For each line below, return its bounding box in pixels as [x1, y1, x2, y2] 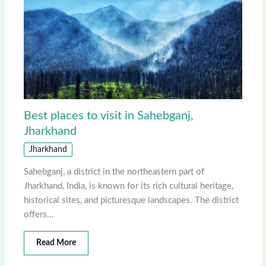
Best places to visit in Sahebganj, [24, 110, 194, 122]
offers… [24, 210, 54, 219]
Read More [36, 239, 77, 247]
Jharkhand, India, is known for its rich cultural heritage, [24, 182, 234, 191]
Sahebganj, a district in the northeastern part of [24, 167, 205, 176]
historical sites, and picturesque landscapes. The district [24, 196, 239, 205]
